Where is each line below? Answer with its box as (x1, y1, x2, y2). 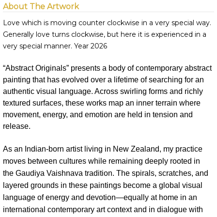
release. (3, 122, 31, 131)
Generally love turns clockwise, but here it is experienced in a (3, 30, 206, 39)
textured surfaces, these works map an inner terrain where (3, 99, 201, 108)
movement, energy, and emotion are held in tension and (3, 110, 193, 119)
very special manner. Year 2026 (3, 42, 107, 51)
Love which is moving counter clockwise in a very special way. (3, 18, 211, 28)
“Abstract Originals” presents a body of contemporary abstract (3, 64, 212, 73)
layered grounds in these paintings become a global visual (3, 181, 202, 190)
